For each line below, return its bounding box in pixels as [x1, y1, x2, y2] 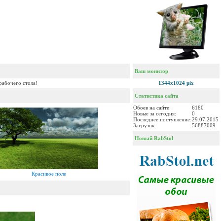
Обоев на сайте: [133, 105, 171, 110]
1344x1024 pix [158, 80, 194, 86]
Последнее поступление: [133, 116, 191, 122]
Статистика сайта [133, 93, 179, 99]
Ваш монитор [133, 68, 168, 74]
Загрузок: [133, 122, 156, 128]
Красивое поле [32, 171, 66, 177]
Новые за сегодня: [133, 110, 176, 116]
